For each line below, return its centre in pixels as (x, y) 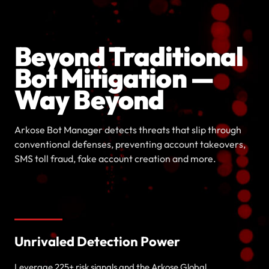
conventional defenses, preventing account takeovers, (130, 144)
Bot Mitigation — (114, 78)
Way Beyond (89, 99)
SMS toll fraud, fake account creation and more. (115, 159)
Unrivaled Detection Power (97, 241)
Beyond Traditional (129, 56)
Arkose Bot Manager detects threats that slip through (128, 130)
